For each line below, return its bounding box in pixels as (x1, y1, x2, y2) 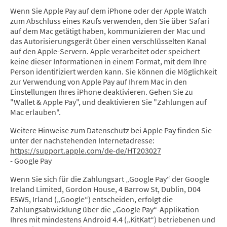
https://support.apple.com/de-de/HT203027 (10, 145, 161, 156)
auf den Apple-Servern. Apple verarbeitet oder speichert (10, 46, 200, 57)
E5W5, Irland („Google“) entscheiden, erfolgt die (10, 194, 173, 205)
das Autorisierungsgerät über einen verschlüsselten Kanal (10, 36, 206, 47)
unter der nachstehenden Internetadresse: (10, 135, 155, 146)
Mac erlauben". (10, 107, 61, 118)
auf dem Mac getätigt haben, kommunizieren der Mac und (10, 26, 205, 36)
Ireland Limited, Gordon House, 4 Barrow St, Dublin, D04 (10, 184, 201, 195)
